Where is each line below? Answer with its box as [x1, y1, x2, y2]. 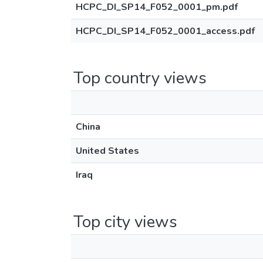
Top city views [73, 211, 177, 233]
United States [76, 144, 139, 157]
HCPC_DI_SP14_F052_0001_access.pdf [76, 25, 255, 38]
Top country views [73, 67, 207, 89]
